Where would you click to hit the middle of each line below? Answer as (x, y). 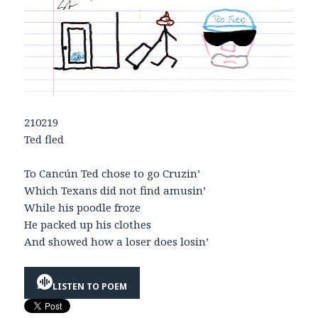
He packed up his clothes (88, 225)
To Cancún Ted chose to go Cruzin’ (113, 174)
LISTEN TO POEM (90, 286)
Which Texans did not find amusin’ (115, 191)
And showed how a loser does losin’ (117, 242)
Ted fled (44, 139)
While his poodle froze (83, 208)
